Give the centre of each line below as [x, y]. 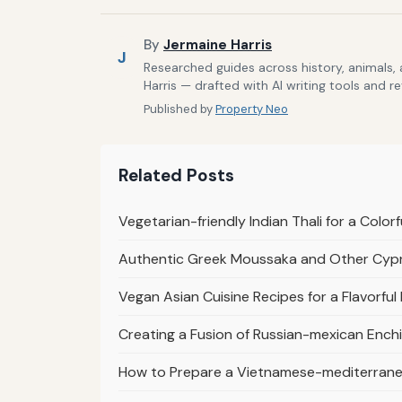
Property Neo [252, 109]
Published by [179, 109]
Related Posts [176, 176]
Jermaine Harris [218, 44]
